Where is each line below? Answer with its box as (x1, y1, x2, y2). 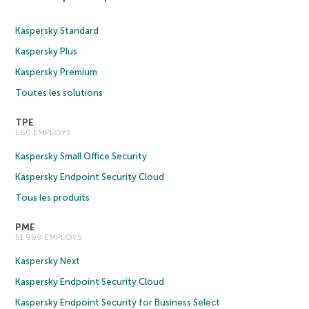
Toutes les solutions (15, 87, 103, 98)
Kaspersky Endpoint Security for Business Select (15, 297, 221, 308)
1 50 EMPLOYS (15, 127, 72, 137)
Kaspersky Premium (15, 66, 98, 77)
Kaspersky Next (15, 255, 81, 266)
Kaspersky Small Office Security (15, 150, 148, 161)
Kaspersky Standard (15, 25, 99, 36)
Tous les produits (15, 192, 90, 203)
